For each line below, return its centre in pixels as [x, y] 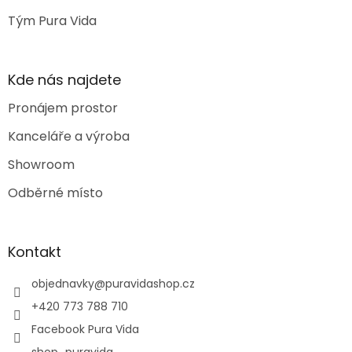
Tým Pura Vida [52, 21]
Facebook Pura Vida [85, 330]
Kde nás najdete [64, 80]
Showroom [41, 165]
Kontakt [35, 252]
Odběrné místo [55, 193]
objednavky [63, 284]
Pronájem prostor [63, 108]
